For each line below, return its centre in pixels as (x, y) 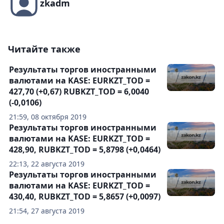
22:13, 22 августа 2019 (47, 164)
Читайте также (44, 49)
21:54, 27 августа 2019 (47, 211)
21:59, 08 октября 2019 (48, 117)
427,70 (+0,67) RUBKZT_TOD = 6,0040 (79, 91)
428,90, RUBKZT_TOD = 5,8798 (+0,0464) (85, 149)
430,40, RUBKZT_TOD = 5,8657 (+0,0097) (85, 196)
